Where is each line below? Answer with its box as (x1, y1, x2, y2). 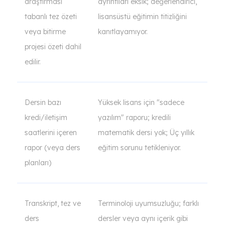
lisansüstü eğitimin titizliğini (98, 12, 187, 21)
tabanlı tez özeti (25, 12, 77, 21)
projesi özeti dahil (25, 42, 81, 51)
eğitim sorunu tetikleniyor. (98, 143, 181, 152)
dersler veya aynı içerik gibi (98, 214, 188, 223)
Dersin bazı (25, 98, 61, 107)
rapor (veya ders (25, 143, 80, 152)
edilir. (25, 57, 41, 66)
